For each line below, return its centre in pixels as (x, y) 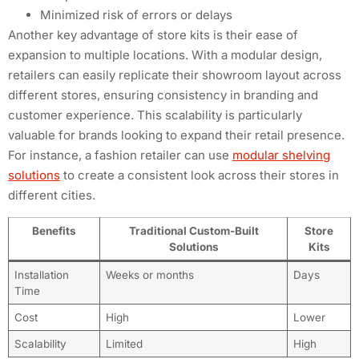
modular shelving (281, 155)
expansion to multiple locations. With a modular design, (165, 55)
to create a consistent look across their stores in (200, 175)
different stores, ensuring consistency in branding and (163, 95)
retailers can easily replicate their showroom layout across (175, 75)
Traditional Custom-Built (194, 230)
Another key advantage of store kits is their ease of (153, 35)
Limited (124, 343)
